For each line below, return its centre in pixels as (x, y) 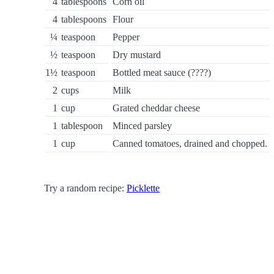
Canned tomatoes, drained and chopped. (190, 143)
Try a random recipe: (85, 188)
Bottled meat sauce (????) (162, 72)
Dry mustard (137, 55)
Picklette (143, 188)
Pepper (126, 37)
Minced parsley (142, 126)
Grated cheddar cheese (156, 108)
